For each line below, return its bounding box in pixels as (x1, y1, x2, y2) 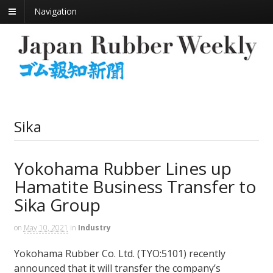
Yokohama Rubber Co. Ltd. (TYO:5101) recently (13, 247, 225, 261)
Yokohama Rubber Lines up (13, 156, 232, 180)
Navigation (34, 5, 77, 18)
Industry (77, 222, 111, 233)
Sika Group (13, 193, 101, 216)
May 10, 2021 (23, 222, 68, 233)
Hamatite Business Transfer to (13, 174, 257, 198)
